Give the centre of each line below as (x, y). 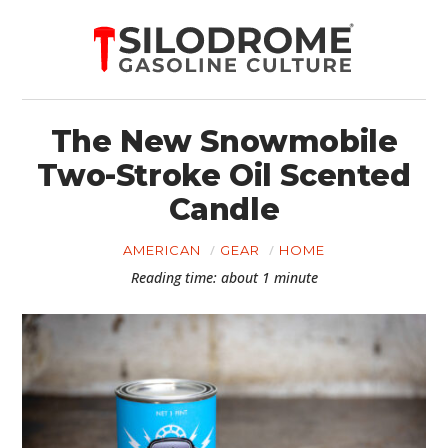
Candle (224, 209)
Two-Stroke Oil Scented (224, 175)
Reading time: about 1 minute (224, 277)
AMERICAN (162, 250)
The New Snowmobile (224, 141)
